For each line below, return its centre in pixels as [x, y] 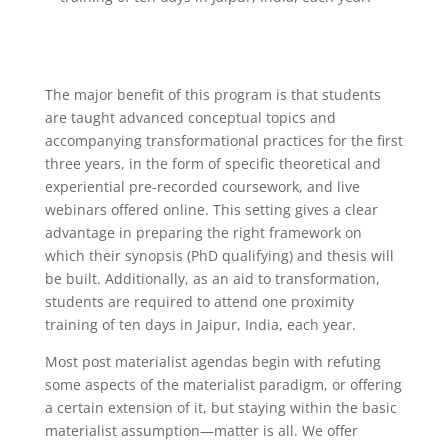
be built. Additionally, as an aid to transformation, [212, 278]
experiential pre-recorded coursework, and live [202, 186]
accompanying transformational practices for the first [223, 140]
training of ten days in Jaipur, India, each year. [200, 324]
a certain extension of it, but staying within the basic [220, 407]
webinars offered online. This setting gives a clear [211, 209]
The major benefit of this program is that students [212, 94]
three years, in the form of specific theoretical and [212, 163]
